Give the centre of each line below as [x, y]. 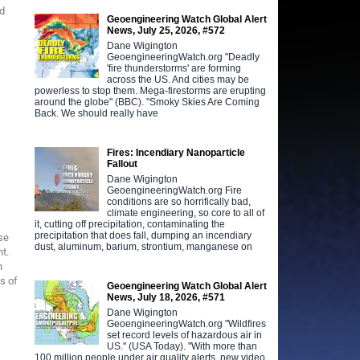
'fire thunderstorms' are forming [174, 68]
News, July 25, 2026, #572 [166, 30]
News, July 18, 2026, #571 [166, 297]
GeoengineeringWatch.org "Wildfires [187, 323]
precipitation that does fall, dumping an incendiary [143, 235]
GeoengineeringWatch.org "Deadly [184, 57]
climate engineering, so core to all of [186, 213]
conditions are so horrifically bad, [179, 201]
